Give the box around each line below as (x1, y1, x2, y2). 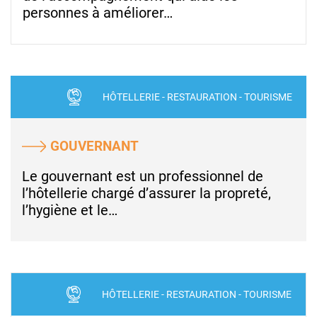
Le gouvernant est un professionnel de (22, 168, 263, 185)
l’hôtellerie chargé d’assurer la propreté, (22, 185, 271, 202)
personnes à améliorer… (23, 4, 173, 22)
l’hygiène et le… (22, 202, 117, 219)
